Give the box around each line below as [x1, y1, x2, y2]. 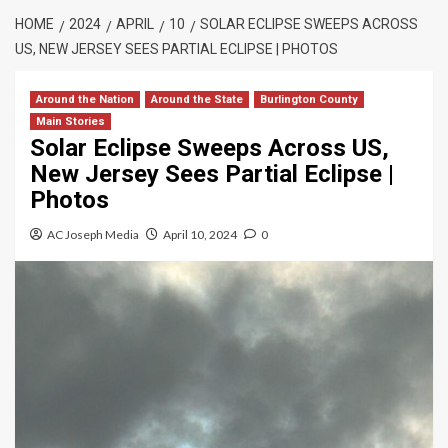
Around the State [151, 93, 243, 106]
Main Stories [36, 115, 105, 128]
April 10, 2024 [163, 227, 237, 242]
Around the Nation [36, 93, 134, 106]
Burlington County [260, 93, 358, 106]
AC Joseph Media [47, 227, 139, 242]
